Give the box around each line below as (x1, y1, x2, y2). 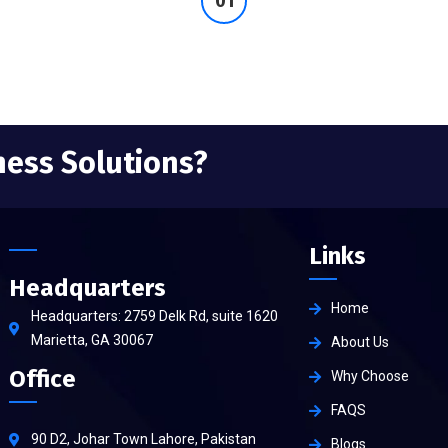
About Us (330, 334, 389, 351)
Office (8, 365, 76, 394)
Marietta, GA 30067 (30, 332, 153, 349)
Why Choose (330, 368, 409, 385)
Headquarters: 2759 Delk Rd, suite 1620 (30, 308, 278, 325)
